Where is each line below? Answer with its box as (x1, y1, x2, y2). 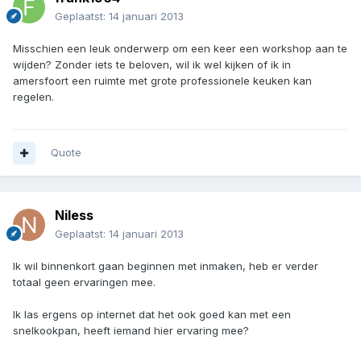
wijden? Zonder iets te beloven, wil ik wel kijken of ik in (13, 58, 291, 72)
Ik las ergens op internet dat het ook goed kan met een (13, 308, 291, 322)
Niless (55, 207, 93, 224)
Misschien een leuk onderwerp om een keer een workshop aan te (13, 42, 347, 56)
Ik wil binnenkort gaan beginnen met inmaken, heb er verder (13, 259, 318, 273)
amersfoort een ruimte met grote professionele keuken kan (13, 74, 312, 88)
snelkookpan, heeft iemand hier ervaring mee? (13, 324, 249, 338)
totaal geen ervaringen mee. (13, 276, 156, 289)
